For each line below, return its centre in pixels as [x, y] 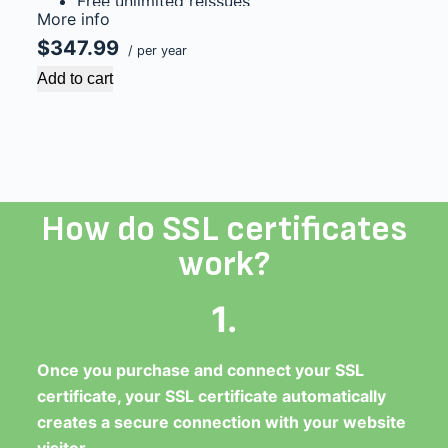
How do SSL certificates [223, 229]
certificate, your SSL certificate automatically [211, 396]
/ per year [155, 50]
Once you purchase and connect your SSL [200, 370]
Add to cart [74, 78]
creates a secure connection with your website [221, 422]
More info [73, 19]
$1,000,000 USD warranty [174, 27]
